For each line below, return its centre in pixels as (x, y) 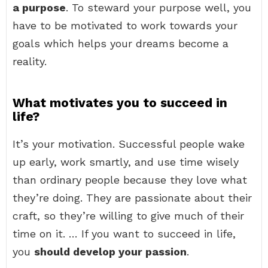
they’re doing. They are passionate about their (132, 198)
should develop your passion (110, 252)
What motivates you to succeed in (120, 103)
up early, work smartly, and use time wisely (126, 162)
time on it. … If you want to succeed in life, (124, 234)
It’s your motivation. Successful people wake (129, 144)
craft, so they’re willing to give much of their (128, 216)
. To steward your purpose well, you (159, 7)
